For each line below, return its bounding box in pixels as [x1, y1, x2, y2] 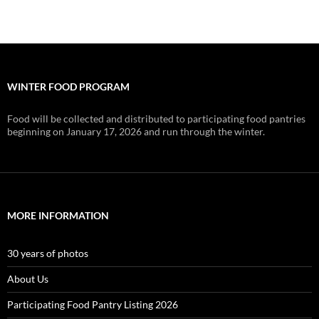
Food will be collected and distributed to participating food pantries [7, 112, 305, 125]
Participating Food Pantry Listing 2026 [7, 298, 178, 310]
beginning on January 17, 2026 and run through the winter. [7, 125, 265, 137]
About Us [7, 272, 48, 285]
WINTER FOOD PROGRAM [7, 80, 130, 93]
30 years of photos [7, 246, 88, 259]
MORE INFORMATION [7, 209, 109, 221]
